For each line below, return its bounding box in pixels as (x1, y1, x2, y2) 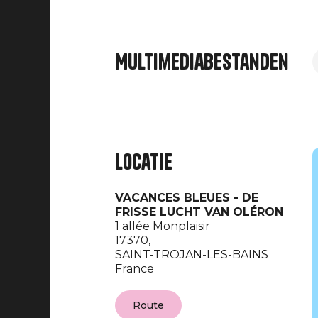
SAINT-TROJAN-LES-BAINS (115, 248, 268, 261)
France (115, 262, 154, 275)
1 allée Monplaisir (115, 219, 210, 233)
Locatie (115, 148, 172, 175)
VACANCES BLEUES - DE (115, 191, 258, 204)
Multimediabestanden (115, 48, 289, 75)
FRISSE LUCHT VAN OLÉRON (115, 205, 283, 219)
